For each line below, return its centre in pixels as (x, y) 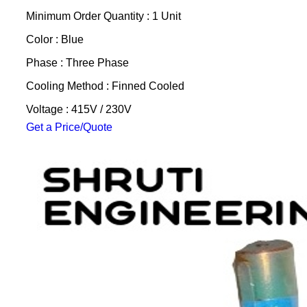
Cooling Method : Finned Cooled (105, 86)
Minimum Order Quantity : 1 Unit (103, 16)
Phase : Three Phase (77, 63)
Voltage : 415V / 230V (78, 109)
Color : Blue (54, 39)
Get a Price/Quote (69, 127)
